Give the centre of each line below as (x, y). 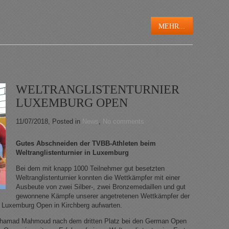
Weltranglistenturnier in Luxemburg (72, 153)
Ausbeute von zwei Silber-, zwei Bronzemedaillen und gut (101, 187)
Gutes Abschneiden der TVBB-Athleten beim (86, 144)
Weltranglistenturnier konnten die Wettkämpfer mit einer (98, 178)
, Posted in (65, 122)
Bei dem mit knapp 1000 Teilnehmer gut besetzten (90, 169)
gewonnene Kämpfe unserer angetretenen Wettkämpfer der (103, 196)
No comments (123, 122)
